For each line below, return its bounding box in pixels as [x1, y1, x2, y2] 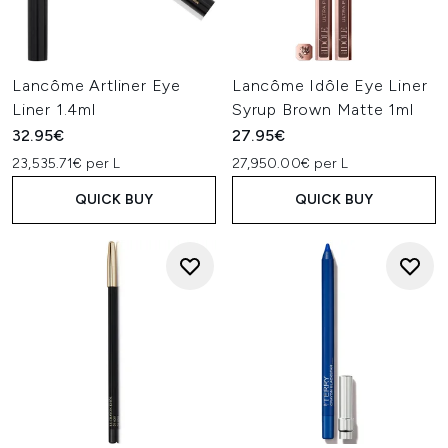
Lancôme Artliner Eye [12, 76, 182, 95]
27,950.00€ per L [232, 155, 349, 172]
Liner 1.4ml [12, 100, 96, 119]
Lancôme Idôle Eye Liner [232, 76, 428, 95]
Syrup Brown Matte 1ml [232, 100, 414, 119]
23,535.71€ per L [12, 155, 121, 172]
